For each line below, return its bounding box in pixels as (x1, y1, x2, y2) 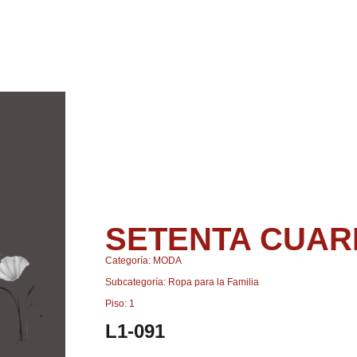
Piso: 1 (105, 297, 135, 309)
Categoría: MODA (105, 254, 182, 266)
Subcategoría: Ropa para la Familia (105, 276, 259, 288)
